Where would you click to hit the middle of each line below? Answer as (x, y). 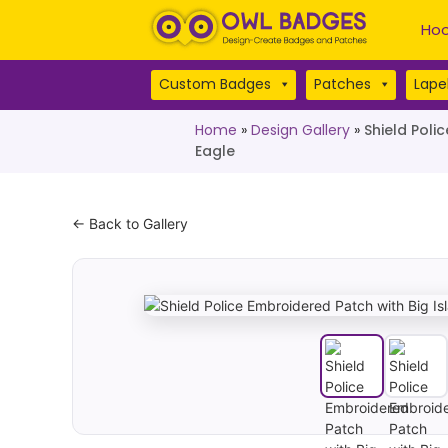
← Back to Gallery (130, 223)
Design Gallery (300, 130)
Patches (342, 84)
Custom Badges (215, 84)
